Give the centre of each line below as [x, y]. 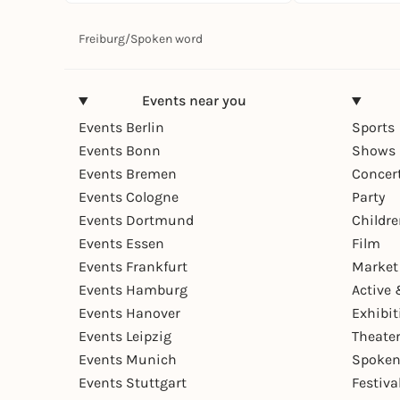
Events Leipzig [125, 337]
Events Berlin [121, 128]
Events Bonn [120, 151]
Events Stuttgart [133, 383]
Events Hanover [129, 313]
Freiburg [102, 39]
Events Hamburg [133, 290]
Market [375, 267]
